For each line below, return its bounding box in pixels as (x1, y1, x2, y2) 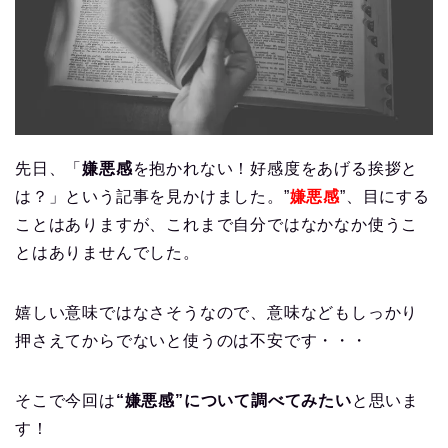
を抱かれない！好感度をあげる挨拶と (132, 159, 419, 177)
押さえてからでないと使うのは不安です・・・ (15, 331, 368, 349)
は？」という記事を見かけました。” (15, 187, 290, 205)
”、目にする (340, 187, 430, 205)
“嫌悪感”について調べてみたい (115, 391, 352, 409)
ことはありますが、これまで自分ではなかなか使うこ (15, 215, 419, 233)
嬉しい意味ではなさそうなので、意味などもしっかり (15, 303, 419, 321)
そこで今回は (15, 391, 116, 409)
